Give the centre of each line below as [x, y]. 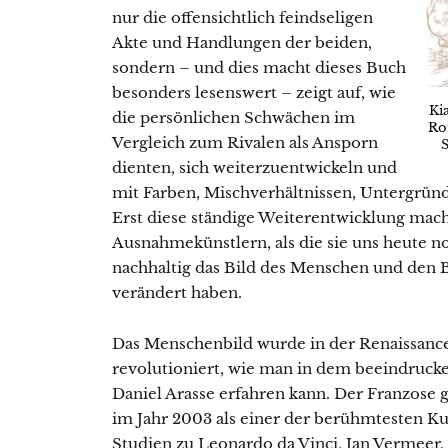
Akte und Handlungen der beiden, [242, 43]
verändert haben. [177, 293]
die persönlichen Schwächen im [233, 118]
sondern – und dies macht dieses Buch [259, 68]
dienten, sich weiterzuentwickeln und [254, 168]
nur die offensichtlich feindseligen [242, 18]
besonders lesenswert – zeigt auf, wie [254, 93]
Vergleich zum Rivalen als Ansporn [245, 143]
